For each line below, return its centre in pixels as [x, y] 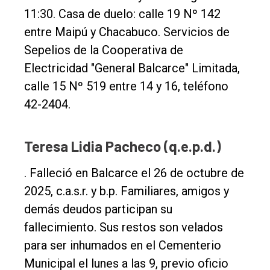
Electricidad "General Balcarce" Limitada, [132, 68]
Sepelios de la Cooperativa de [104, 50]
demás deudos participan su [98, 209]
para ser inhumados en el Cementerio [123, 245]
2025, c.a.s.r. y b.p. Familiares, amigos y [127, 191]
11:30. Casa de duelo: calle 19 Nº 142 [122, 14]
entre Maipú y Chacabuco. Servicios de [127, 32]
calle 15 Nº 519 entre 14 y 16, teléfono [126, 86]
